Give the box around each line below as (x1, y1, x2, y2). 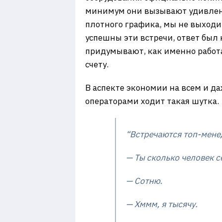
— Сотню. (126, 175, 163, 186)
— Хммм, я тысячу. (126, 199, 198, 210)
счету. (85, 59, 109, 70)
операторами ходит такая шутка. (85, 96, 219, 107)
